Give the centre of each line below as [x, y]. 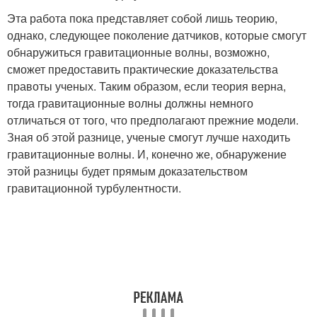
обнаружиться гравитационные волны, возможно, [138, 52]
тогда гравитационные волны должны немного [130, 103]
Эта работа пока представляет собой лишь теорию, [142, 18]
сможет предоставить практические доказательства [143, 69]
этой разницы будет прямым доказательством [127, 171]
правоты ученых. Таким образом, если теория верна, [146, 86]
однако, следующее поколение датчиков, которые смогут [157, 35]
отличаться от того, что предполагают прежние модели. [153, 120]
